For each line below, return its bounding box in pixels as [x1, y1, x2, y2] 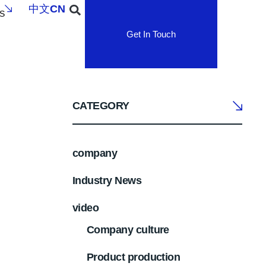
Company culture [86, 223, 169, 236]
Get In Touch [126, 29, 176, 39]
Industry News [72, 174, 141, 186]
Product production [86, 251, 180, 263]
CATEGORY [72, 100, 129, 112]
